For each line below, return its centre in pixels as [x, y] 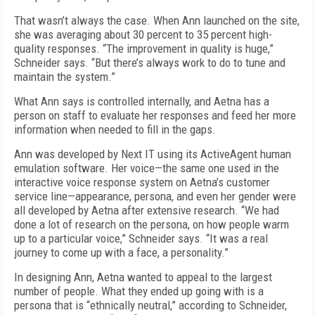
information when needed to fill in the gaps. [115, 129]
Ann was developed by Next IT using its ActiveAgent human [153, 154]
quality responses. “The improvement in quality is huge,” [144, 49]
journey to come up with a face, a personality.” [121, 252]
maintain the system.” [65, 77]
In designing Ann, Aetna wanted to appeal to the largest [143, 277]
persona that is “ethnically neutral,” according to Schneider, [150, 305]
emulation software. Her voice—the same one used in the [147, 168]
